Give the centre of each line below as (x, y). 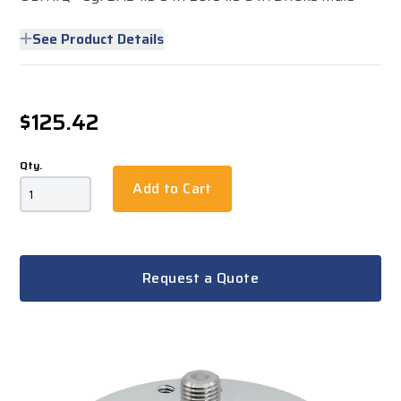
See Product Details (98, 39)
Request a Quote (200, 278)
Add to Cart (172, 188)
